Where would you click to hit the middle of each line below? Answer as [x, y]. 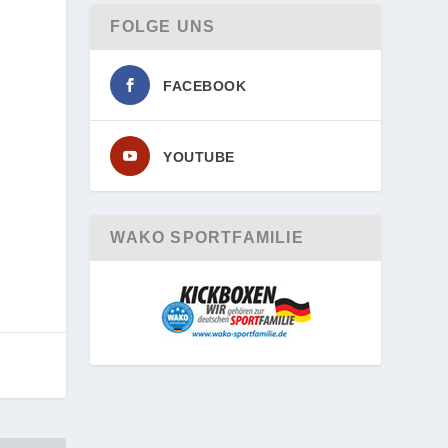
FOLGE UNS [163, 26]
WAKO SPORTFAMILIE [207, 237]
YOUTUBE [199, 157]
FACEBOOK [205, 86]
